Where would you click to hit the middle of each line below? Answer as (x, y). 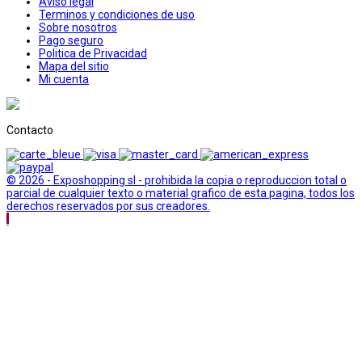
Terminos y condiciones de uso (117, 14)
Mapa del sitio (74, 66)
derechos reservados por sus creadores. (108, 206)
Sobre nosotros (78, 27)
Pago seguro (71, 40)
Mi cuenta (64, 79)
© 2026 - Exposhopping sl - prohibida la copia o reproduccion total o (177, 180)
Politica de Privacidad (93, 53)
